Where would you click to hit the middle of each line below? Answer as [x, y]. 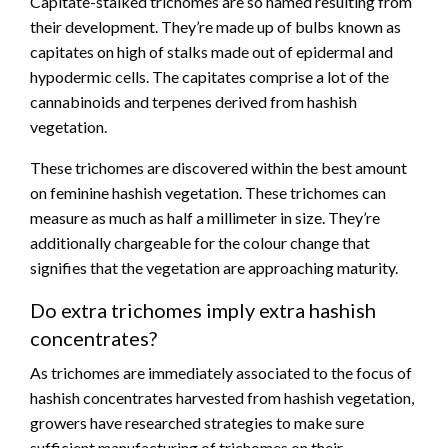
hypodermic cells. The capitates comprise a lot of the [209, 77]
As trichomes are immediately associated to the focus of [221, 373]
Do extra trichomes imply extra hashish [203, 310]
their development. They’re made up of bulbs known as [215, 27]
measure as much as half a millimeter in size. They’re [205, 218]
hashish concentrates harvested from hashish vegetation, [222, 398]
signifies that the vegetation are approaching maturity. [214, 268]
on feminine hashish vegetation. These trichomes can [208, 193]
